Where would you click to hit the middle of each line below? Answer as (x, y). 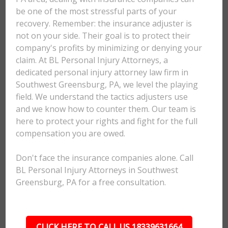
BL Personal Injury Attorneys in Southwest (97, 170)
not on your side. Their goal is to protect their (103, 36)
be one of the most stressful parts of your (96, 11)
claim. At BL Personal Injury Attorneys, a (92, 60)
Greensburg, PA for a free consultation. (91, 182)
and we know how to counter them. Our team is (106, 109)
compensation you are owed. (71, 133)
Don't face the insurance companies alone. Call (105, 158)
